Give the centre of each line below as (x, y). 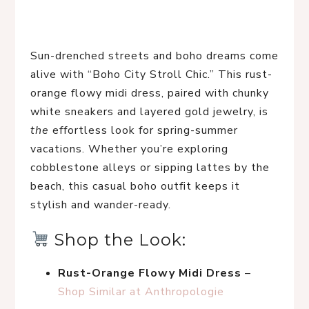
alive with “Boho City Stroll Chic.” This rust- (151, 74)
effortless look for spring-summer (143, 130)
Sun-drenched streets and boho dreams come (154, 56)
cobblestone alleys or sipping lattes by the (150, 168)
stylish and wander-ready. (101, 205)
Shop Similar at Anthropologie (141, 292)
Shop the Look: (118, 240)
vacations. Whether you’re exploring (129, 149)
